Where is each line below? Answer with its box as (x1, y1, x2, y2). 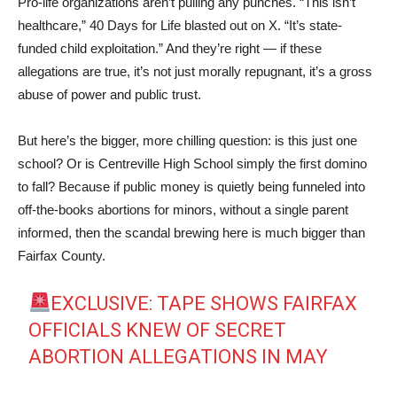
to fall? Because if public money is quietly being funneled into (18, 179, 365, 194)
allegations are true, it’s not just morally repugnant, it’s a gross (18, 64, 372, 79)
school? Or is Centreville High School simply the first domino (18, 156, 367, 171)
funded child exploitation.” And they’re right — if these (18, 41, 322, 56)
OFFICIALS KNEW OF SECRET (28, 319, 287, 341)
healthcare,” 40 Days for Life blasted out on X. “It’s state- (18, 18, 342, 33)
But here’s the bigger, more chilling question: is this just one (18, 133, 357, 148)
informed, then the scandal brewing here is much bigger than (18, 225, 365, 240)
